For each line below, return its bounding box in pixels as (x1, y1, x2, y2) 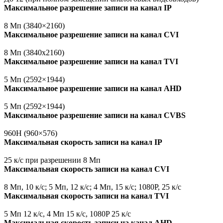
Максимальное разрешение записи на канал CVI (4, 30, 179, 39)
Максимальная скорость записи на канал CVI (4, 165, 169, 174)
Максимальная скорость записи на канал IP (4, 138, 162, 147)
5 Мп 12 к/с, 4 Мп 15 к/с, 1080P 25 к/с (4, 210, 131, 219)
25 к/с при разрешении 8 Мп (4, 156, 101, 165)
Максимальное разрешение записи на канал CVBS (4, 111, 186, 120)
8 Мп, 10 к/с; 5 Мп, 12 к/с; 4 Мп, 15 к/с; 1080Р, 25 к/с (4, 183, 181, 192)
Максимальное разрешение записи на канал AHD (4, 84, 182, 93)
